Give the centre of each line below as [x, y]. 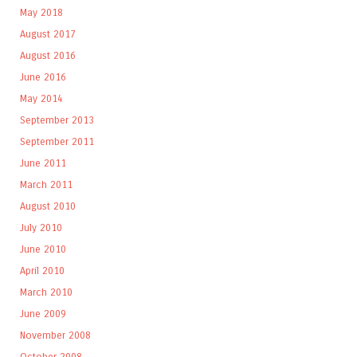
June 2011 [43, 163]
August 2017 [48, 34]
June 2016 [43, 77]
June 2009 [43, 314]
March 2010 [46, 292]
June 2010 [43, 249]
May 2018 [41, 13]
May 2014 [41, 99]
